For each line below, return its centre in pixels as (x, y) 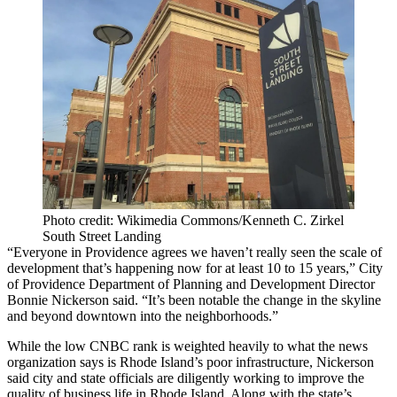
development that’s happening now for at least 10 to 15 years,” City (195, 269)
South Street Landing (102, 237)
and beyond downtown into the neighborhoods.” (143, 316)
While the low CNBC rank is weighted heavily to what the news (187, 346)
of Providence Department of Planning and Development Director (191, 284)
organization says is (63, 362)
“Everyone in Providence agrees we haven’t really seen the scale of (195, 253)
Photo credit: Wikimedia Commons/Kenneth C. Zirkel (193, 221)
